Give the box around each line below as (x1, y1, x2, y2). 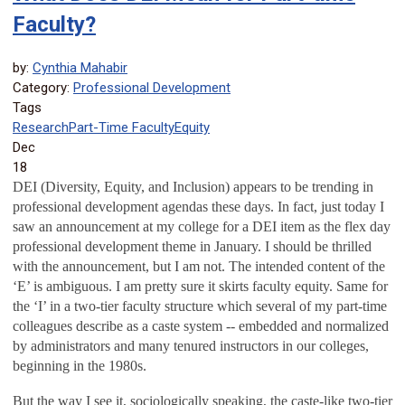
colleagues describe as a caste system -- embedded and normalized (13, 318, 389, 334)
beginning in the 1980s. (13, 358, 146, 374)
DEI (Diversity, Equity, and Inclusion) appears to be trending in (13, 179, 373, 195)
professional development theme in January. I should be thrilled (13, 239, 372, 255)
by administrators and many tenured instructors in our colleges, (13, 338, 369, 354)
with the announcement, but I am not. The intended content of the (13, 259, 385, 275)
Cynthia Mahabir (33, 60, 127, 77)
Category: (13, 80, 73, 97)
